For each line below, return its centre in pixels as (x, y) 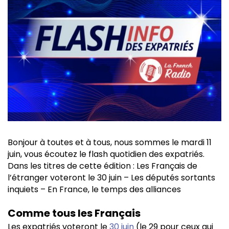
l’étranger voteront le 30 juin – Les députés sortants (111, 177)
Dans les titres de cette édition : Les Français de (102, 166)
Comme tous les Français (74, 213)
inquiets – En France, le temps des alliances (95, 189)
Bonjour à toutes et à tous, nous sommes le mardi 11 (110, 142)
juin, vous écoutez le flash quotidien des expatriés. (106, 154)
